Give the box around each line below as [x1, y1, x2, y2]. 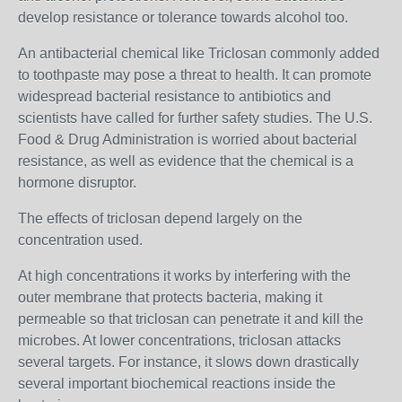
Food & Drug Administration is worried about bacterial [18, 132, 357, 147]
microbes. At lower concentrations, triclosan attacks [18, 333, 341, 348]
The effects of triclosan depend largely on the [18, 211, 302, 226]
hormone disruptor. [18, 175, 136, 190]
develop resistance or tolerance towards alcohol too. [18, 10, 352, 25]
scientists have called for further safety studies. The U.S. [18, 110, 372, 126]
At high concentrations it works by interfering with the [18, 268, 351, 284]
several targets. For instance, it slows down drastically [18, 354, 359, 370]
